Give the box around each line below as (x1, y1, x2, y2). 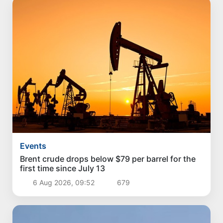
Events (20, 140, 47, 151)
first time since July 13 (20, 163, 106, 173)
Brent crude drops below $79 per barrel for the (20, 153, 196, 164)
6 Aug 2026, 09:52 (30, 178, 97, 187)
